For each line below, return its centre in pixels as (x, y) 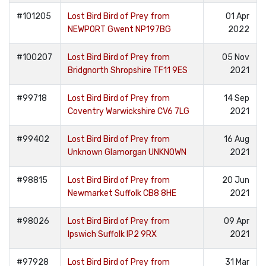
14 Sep (237, 98)
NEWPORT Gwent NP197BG (119, 29)
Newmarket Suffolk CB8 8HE (122, 193)
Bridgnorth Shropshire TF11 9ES (128, 70)
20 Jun (236, 180)
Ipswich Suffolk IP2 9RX (112, 234)
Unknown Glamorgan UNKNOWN (127, 152)
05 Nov (236, 57)
